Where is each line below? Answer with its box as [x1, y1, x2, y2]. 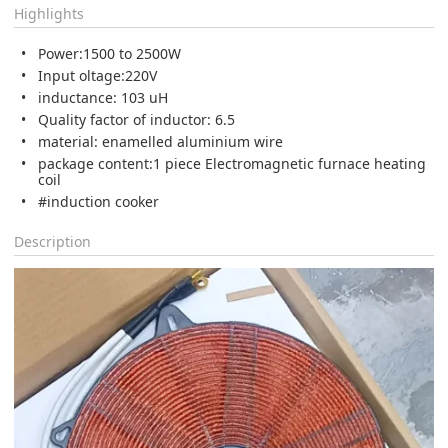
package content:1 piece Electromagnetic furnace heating [38, 153, 426, 173]
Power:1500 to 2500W [38, 43, 181, 63]
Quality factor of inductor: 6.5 [38, 109, 235, 129]
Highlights [14, 3, 84, 23]
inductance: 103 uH [38, 87, 168, 107]
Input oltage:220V [38, 65, 157, 85]
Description [14, 231, 91, 251]
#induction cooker [38, 191, 159, 211]
